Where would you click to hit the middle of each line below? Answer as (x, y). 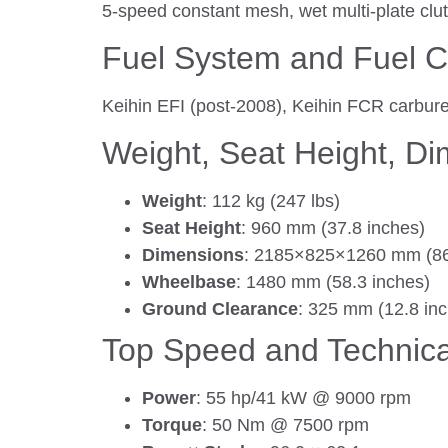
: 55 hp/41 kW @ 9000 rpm (303, 398)
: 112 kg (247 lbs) (271, 201)
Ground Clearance (220, 309)
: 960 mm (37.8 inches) (333, 228)
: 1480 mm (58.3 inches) (333, 282)
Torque (172, 425)
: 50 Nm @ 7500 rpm (285, 425)
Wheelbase (189, 282)
